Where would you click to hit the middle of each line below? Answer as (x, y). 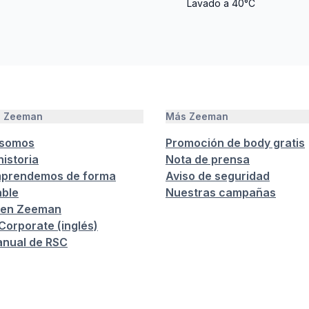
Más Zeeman (197, 116)
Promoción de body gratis (235, 143)
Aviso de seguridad (218, 176)
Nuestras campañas (221, 192)
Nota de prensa (208, 159)
